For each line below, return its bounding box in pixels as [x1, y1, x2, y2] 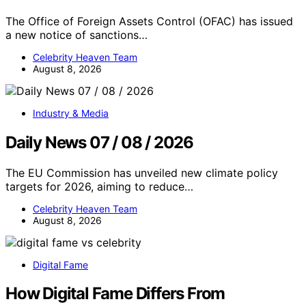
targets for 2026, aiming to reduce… [5, 179, 193, 193]
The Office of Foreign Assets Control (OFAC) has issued [5, 14, 293, 28]
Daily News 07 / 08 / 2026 [5, 132, 193, 152]
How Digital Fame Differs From [5, 283, 225, 304]
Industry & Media [33, 107, 109, 119]
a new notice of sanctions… [5, 27, 148, 42]
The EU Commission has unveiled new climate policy [5, 165, 278, 180]
